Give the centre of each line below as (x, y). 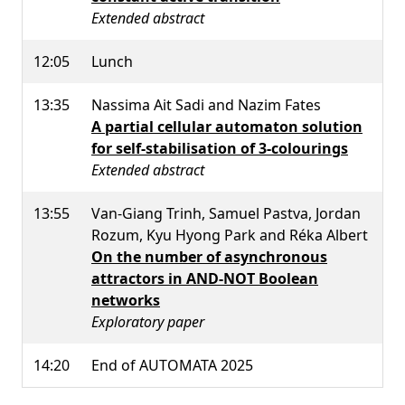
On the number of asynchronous (209, 256)
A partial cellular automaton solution (227, 126)
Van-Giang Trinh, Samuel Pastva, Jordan (226, 213)
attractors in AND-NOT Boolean (205, 278)
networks (126, 300)
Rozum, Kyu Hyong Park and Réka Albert (230, 235)
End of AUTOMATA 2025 (172, 365)
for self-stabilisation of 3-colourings (220, 148)
